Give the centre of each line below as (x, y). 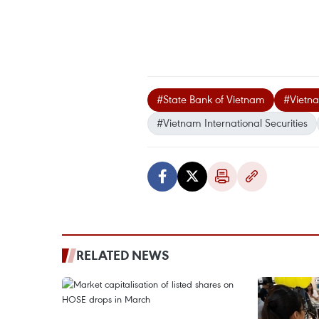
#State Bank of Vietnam (211, 99)
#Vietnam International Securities (232, 122)
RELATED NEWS (123, 255)
